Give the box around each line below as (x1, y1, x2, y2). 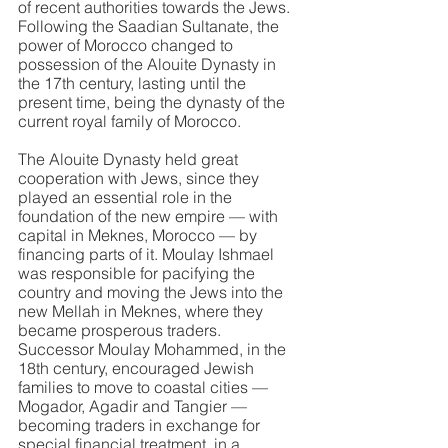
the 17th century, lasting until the (18, 73, 250, 93)
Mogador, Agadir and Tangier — (18, 396, 251, 416)
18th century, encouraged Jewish (18, 358, 258, 378)
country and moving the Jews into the (18, 282, 287, 302)
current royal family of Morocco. (18, 111, 241, 131)
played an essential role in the (18, 187, 236, 207)
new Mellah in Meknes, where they (18, 301, 267, 321)
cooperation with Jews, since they (18, 168, 263, 188)
